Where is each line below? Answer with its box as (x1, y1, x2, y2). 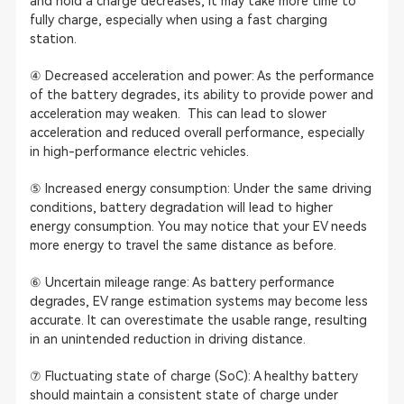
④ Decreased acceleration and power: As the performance (29, 68, 374, 83)
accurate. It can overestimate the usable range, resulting (29, 312, 367, 327)
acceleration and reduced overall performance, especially (29, 124, 364, 140)
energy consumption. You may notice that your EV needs (29, 218, 367, 234)
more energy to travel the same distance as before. (29, 237, 336, 252)
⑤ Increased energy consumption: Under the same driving (29, 180, 372, 196)
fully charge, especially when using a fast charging (29, 12, 327, 27)
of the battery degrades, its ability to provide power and (29, 87, 373, 102)
